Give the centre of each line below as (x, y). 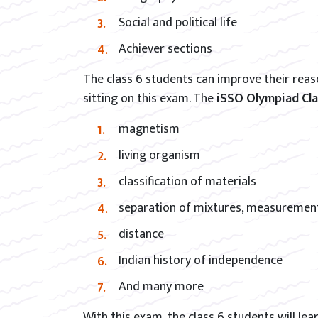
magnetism (149, 129)
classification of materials (187, 182)
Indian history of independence (201, 261)
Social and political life (178, 23)
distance (141, 234)
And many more (161, 287)
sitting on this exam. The (150, 99)
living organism (159, 155)
